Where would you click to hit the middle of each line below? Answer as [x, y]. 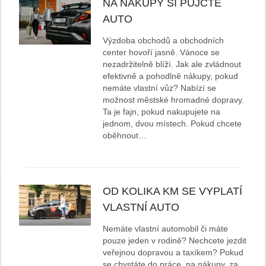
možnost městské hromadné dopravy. [174, 100]
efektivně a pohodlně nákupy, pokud [171, 76]
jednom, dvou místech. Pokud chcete [172, 124]
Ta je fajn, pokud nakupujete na [162, 112]
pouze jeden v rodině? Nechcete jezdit [175, 241]
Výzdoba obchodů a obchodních [164, 41]
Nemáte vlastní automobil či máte [166, 229]
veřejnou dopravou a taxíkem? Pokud [173, 253]
